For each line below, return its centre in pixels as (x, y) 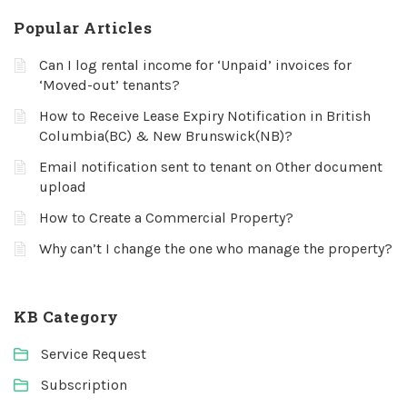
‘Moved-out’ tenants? (109, 85)
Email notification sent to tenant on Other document (211, 167)
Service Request (94, 354)
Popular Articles (83, 28)
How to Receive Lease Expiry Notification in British (205, 116)
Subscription (84, 385)
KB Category (66, 317)
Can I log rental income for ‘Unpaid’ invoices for (195, 65)
